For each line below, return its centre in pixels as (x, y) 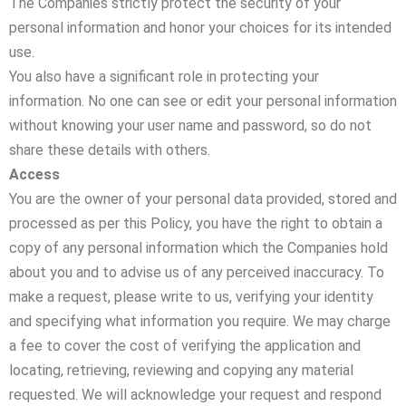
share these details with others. (110, 150)
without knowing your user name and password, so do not (190, 126)
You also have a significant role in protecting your (164, 77)
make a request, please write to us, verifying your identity (191, 297)
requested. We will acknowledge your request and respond (195, 395)
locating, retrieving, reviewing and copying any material (181, 370)
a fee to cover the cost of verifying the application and (185, 346)
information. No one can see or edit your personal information (203, 101)
